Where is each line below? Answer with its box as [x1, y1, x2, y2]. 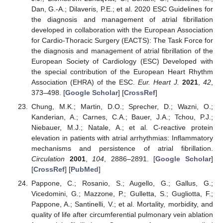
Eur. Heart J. [137, 78, 179, 86]
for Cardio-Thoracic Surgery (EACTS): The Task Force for [31, 36, 213, 44]
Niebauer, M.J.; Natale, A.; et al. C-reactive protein [31, 123, 213, 131]
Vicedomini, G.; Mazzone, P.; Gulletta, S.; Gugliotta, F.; [31, 189, 213, 198]
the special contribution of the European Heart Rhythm [31, 67, 213, 76]
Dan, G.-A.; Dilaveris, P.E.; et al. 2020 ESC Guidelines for [31, 4, 213, 13]
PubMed [70, 165, 99, 173]
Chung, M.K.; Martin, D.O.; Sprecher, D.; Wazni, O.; [31, 102, 213, 111]
